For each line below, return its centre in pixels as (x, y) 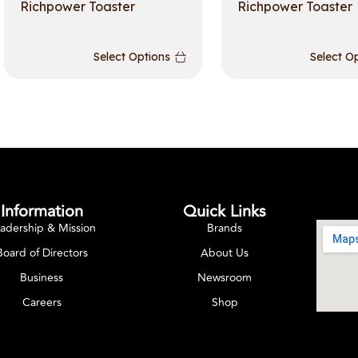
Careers (42, 302)
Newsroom (225, 277)
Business (42, 277)
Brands (225, 228)
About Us (225, 253)
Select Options (131, 57)
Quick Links (225, 211)
